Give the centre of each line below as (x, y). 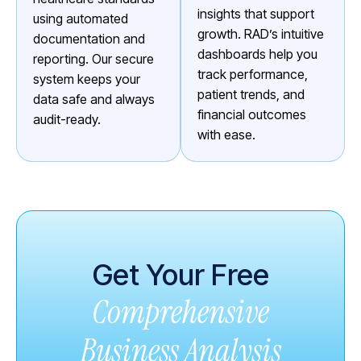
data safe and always (94, 99)
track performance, (253, 74)
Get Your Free (180, 274)
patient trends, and (251, 94)
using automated (81, 18)
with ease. (226, 134)
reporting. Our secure (93, 58)
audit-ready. (67, 119)
